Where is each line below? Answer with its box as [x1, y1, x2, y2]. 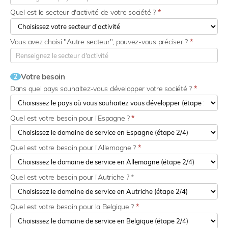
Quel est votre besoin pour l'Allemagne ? [10, 143, 138, 153]
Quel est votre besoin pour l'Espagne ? [10, 113, 132, 123]
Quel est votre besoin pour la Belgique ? [10, 202, 136, 212]
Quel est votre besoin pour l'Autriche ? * [10, 173, 134, 182]
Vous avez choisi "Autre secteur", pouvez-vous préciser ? [10, 37, 190, 47]
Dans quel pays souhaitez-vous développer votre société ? [10, 84, 194, 94]
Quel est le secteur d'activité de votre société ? [10, 8, 158, 17]
